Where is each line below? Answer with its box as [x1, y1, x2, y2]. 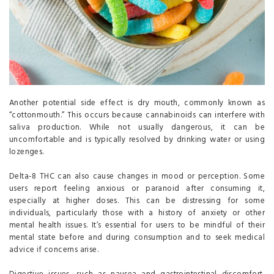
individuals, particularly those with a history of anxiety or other [9, 207, 265, 220]
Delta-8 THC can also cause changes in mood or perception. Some [9, 170, 265, 183]
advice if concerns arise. [9, 243, 98, 257]
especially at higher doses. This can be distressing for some [9, 194, 265, 208]
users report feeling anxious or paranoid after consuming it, [9, 182, 265, 196]
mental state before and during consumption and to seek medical [9, 231, 265, 245]
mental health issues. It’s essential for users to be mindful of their [9, 219, 265, 232]
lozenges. [9, 146, 44, 159]
